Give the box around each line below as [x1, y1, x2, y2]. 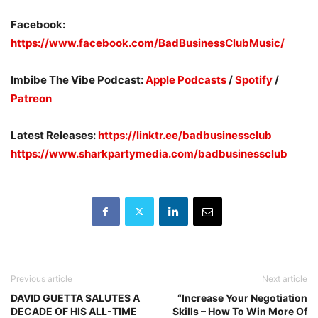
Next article [262, 273, 307, 284]
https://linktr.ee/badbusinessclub [98, 128, 272, 142]
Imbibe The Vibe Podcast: [11, 72, 146, 87]
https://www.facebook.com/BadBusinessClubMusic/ [11, 35, 285, 50]
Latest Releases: [11, 128, 98, 142]
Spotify [235, 72, 273, 87]
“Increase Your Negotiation [177, 291, 307, 304]
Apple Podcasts [146, 72, 226, 87]
